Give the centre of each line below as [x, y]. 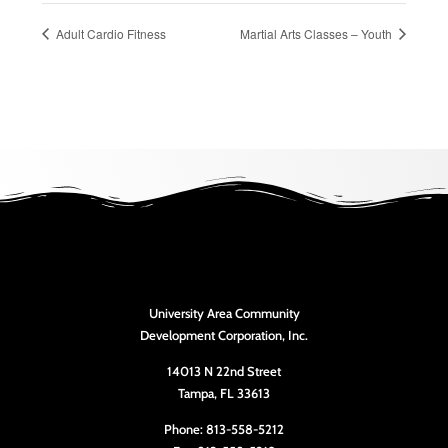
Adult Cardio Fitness [109, 33]
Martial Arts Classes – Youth [317, 33]
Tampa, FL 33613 [224, 392]
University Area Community [224, 312]
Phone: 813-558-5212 [224, 429]
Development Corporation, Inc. [224, 334]
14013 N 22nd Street [224, 370]
